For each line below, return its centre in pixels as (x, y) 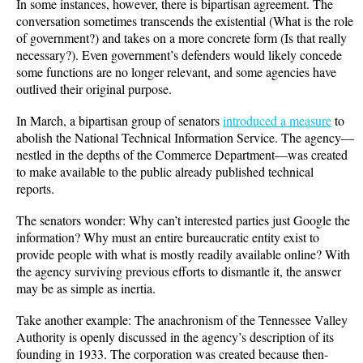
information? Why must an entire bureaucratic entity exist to (168, 237)
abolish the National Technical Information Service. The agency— (185, 137)
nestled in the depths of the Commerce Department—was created (182, 154)
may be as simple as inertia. (88, 288)
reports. (37, 188)
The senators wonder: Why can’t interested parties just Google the (183, 220)
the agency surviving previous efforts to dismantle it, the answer (179, 271)
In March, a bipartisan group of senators (120, 120)
